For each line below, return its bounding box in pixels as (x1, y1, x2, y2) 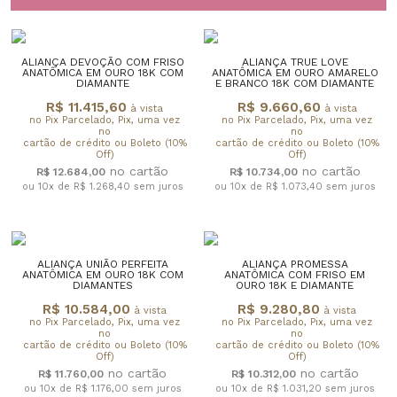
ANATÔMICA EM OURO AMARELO (211, 66, 378, 79)
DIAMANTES (72, 278, 133, 292)
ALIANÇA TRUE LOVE (241, 55, 348, 68)
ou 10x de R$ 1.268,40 (21, 180, 134, 192)
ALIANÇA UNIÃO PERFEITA (36, 257, 168, 270)
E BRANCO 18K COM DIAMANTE (215, 76, 374, 90)
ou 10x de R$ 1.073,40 (214, 180, 326, 192)
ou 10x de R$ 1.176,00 (23, 382, 132, 394)
